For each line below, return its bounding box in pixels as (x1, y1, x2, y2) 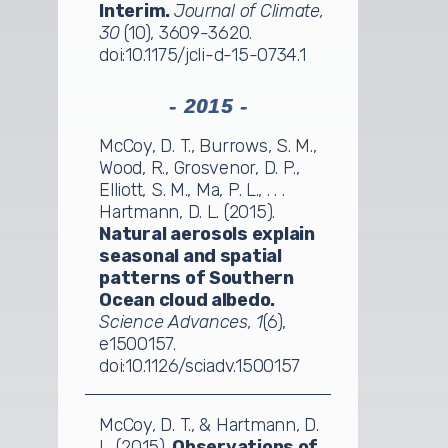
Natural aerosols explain (99, 222, 315, 245)
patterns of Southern (99, 266, 294, 289)
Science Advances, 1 (99, 310, 264, 333)
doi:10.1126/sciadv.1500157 (99, 354, 301, 377)
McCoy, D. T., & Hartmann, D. (99, 413, 319, 436)
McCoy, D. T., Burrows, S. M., (99, 134, 317, 157)
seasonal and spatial (99, 244, 282, 267)
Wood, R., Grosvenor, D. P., (99, 156, 300, 179)
